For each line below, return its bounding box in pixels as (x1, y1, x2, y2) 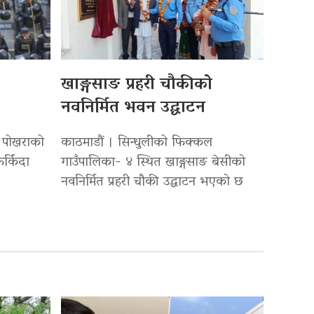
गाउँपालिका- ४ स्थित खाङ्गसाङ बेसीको (61, 149, 246, 176)
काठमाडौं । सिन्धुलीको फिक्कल (61, 130, 213, 156)
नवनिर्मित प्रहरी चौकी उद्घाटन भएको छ (61, 169, 244, 196)
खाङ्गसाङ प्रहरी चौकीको (61, 69, 213, 101)
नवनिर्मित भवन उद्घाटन (61, 92, 206, 124)
